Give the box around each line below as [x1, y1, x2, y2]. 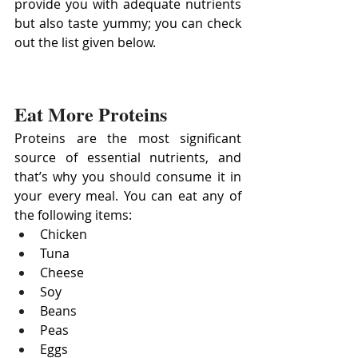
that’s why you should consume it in [14, 168, 241, 186]
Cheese [40, 264, 84, 282]
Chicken [40, 225, 87, 244]
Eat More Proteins [14, 100, 167, 129]
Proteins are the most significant [14, 129, 241, 148]
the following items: [14, 206, 132, 225]
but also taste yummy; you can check [14, 14, 241, 33]
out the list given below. [14, 34, 156, 52]
